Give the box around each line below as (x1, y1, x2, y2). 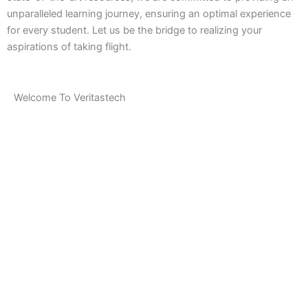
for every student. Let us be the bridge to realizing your (7, 24, 262, 37)
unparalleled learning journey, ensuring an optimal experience (7, 8, 291, 21)
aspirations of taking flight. (7, 41, 131, 54)
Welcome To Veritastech (14, 91, 126, 104)
